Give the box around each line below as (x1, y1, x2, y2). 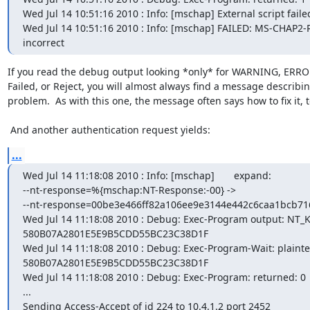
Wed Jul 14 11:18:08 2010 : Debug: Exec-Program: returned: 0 (22, 271, 306, 284)
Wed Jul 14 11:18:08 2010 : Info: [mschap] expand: (22, 169, 271, 182)
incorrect (22, 36, 64, 49)
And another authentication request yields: (10, 123, 210, 136)
